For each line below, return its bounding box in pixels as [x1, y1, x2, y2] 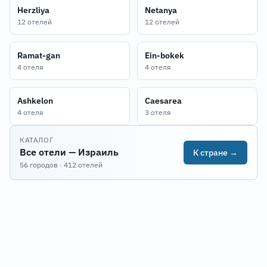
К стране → [193, 147, 238, 158]
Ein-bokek [145, 50, 184, 61]
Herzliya [17, 5, 49, 15]
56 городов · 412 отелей [20, 160, 103, 169]
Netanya [145, 5, 177, 15]
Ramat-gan [17, 50, 60, 61]
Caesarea [145, 95, 182, 106]
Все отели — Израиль [20, 146, 119, 158]
